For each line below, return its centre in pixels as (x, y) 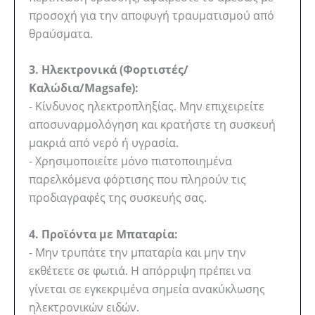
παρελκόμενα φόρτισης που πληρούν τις (137, 180)
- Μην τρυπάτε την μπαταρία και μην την (137, 252)
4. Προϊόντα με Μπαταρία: (103, 234)
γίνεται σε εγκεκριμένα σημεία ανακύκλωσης (147, 289)
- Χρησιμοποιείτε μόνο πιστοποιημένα (130, 161)
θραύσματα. (61, 33)
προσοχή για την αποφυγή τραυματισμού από (152, 15)
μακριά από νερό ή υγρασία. (104, 143)
